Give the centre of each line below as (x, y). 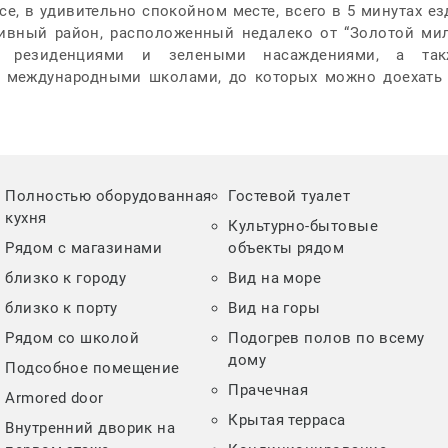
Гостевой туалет (289, 196)
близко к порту (61, 308)
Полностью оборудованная (108, 196)
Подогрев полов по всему (326, 338)
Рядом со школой (72, 338)
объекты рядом (286, 248)
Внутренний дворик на (90, 428)
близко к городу (66, 278)
